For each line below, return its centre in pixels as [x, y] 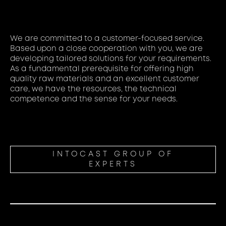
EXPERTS [113, 164]
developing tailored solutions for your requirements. [111, 59]
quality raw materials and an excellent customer [105, 79]
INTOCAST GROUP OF [113, 154]
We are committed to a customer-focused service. [107, 39]
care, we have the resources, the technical [93, 89]
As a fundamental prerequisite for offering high [102, 69]
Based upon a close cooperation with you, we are [106, 49]
